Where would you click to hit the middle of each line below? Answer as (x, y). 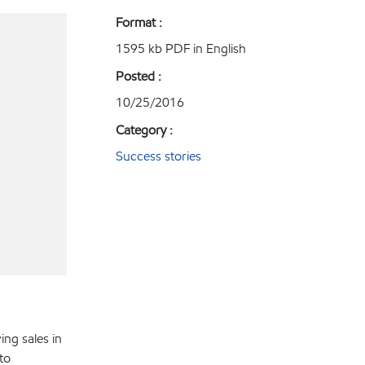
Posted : (139, 76)
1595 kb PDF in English (181, 48)
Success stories (158, 156)
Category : (144, 130)
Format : (139, 22)
